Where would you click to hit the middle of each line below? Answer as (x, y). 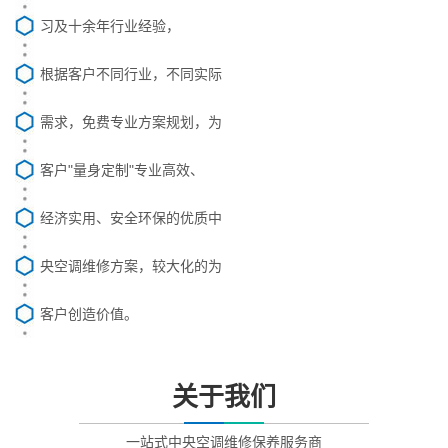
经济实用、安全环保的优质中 (131, 217)
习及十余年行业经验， (110, 25)
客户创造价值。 (89, 313)
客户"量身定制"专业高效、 (122, 169)
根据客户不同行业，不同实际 (131, 73)
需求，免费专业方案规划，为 (131, 121)
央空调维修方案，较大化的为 (131, 265)
